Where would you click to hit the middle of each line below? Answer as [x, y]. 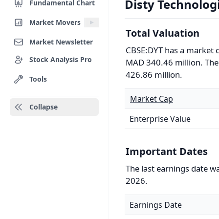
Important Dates [167, 151]
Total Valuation [163, 33]
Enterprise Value [160, 119]
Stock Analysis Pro [61, 59]
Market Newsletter [61, 42]
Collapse [44, 107]
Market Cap [152, 99]
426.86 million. [154, 75]
